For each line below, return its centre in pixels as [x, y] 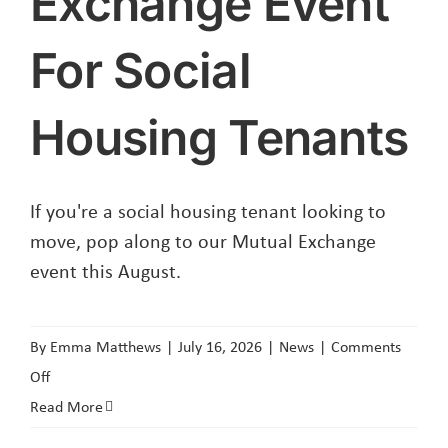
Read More [66, 407]
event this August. [105, 271]
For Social [140, 71]
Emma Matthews [105, 347]
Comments [366, 347]
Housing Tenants [219, 138]
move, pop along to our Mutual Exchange [203, 241]
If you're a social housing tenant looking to [208, 211]
